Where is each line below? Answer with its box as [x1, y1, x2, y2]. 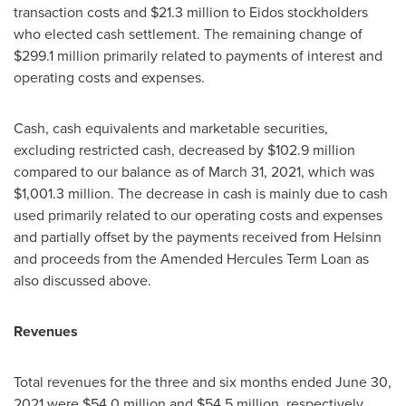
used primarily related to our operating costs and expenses [14, 205, 382, 226]
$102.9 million [267, 140, 355, 160]
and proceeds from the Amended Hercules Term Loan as [14, 248, 369, 269]
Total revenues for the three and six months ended [14, 372, 335, 392]
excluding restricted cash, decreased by [14, 140, 267, 160]
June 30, [335, 372, 391, 392]
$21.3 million [150, 2, 229, 23]
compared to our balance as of [14, 161, 208, 182]
